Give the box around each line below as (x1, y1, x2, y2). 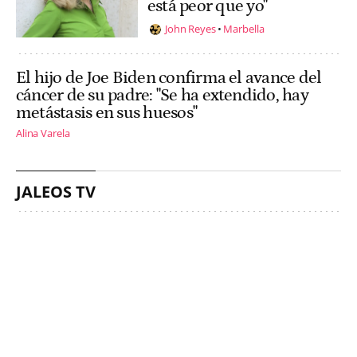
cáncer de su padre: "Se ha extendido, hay (16, 84, 308, 105)
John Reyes (165, 22, 216, 37)
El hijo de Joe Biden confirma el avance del (16, 67, 322, 88)
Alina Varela (16, 126, 70, 141)
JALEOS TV (16, 181, 96, 203)
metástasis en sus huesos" (16, 102, 198, 123)
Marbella (222, 22, 265, 37)
